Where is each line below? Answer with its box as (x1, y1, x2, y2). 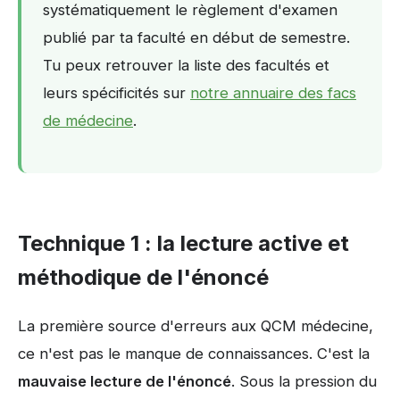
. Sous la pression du (231, 371, 377, 390)
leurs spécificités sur (43, 84, 190, 103)
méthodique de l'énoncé (18, 264, 269, 291)
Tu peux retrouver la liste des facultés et (43, 56, 329, 75)
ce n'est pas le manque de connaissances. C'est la (18, 344, 370, 362)
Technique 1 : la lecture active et (18, 230, 349, 257)
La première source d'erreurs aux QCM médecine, (18, 316, 373, 335)
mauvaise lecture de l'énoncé (18, 371, 231, 390)
